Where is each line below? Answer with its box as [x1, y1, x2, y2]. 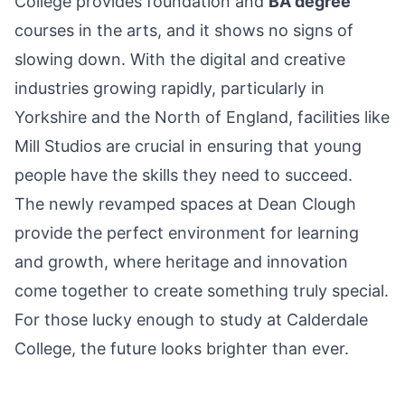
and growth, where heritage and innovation [14, 252, 348, 272]
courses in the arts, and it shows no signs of [14, 21, 353, 41]
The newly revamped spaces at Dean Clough [14, 194, 356, 214]
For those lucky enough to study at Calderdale [14, 310, 368, 330]
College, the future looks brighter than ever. [14, 339, 349, 359]
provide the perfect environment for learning [14, 223, 359, 243]
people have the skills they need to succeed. [14, 165, 353, 185]
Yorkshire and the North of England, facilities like [14, 108, 390, 127]
